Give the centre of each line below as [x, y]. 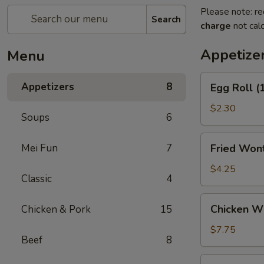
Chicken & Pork [56, 209]
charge [216, 26]
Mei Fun [39, 148]
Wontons [220, 154]
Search [166, 19]
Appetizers [48, 87]
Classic [37, 179]
